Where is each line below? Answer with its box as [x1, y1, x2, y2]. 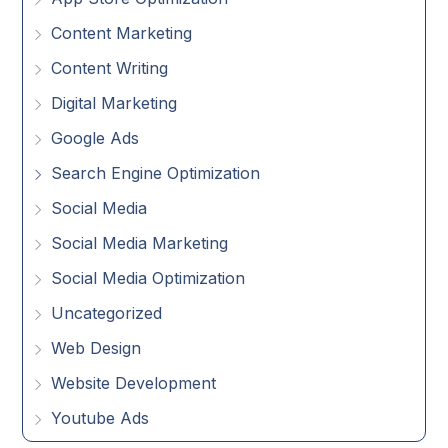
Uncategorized [51, 303, 163, 323]
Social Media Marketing [51, 233, 229, 253]
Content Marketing [51, 23, 193, 43]
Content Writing [51, 58, 169, 78]
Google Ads [51, 128, 140, 148]
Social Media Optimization [51, 268, 246, 288]
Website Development [51, 373, 217, 393]
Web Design [51, 338, 142, 358]
